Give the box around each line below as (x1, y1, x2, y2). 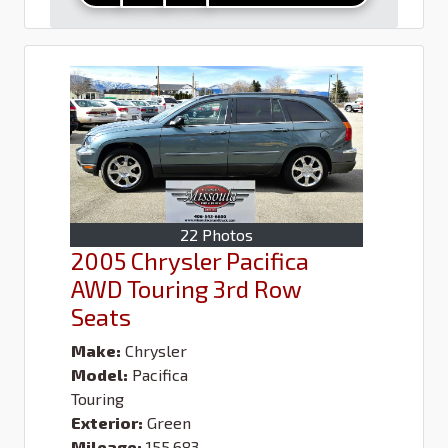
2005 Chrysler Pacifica (71, 245, 309, 275)
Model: (71, 364, 128, 384)
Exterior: (71, 412, 143, 432)
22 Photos (180, 224, 253, 244)
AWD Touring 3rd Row (71, 273, 302, 303)
